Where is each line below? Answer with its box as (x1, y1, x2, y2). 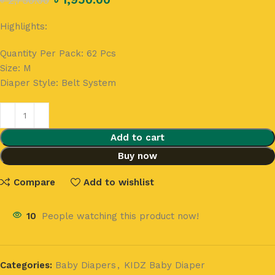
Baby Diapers (55, 260, 116, 271)
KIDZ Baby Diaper (124, 260, 205, 271)
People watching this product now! (42, 211, 199, 222)
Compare (13, 176, 55, 188)
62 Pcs (87, 48, 116, 59)
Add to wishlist (83, 176, 154, 188)
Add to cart (110, 132, 165, 143)
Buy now (118, 150, 157, 161)
